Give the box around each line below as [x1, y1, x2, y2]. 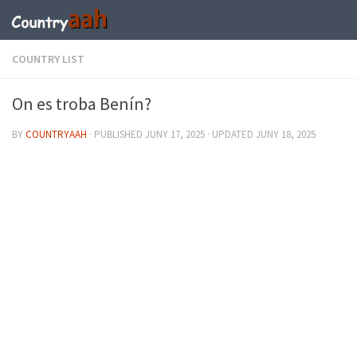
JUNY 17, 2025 [145, 127, 205, 141]
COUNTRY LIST [12, 52, 84, 66]
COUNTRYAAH [25, 127, 87, 141]
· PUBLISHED [89, 127, 145, 141]
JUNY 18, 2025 [256, 127, 316, 141]
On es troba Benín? [12, 92, 151, 115]
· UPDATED [205, 127, 256, 141]
